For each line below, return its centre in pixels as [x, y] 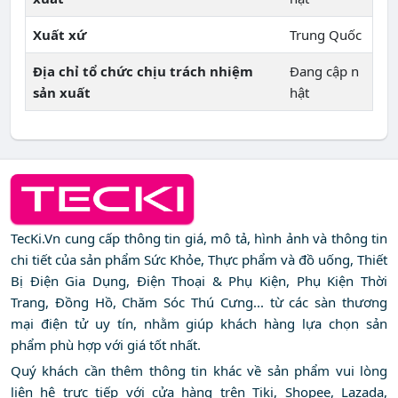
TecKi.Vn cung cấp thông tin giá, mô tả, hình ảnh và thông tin [199, 239]
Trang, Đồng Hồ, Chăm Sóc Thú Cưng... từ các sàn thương [199, 302]
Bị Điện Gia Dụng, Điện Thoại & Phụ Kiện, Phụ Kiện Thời [199, 281]
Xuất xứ [60, 35]
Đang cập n [324, 72]
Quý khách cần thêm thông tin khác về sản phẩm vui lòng [199, 371]
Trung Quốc [326, 35]
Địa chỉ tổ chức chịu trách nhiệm [143, 72]
